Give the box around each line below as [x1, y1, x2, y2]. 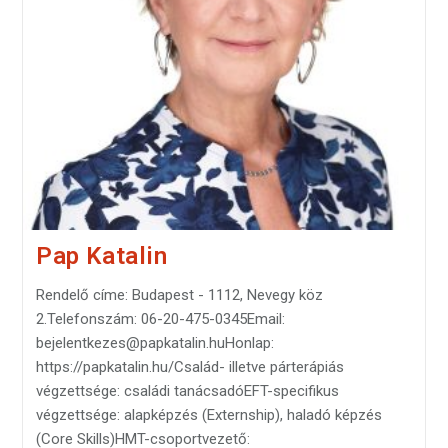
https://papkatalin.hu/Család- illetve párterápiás [35, 357, 344, 376]
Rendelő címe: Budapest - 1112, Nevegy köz [35, 285, 323, 304]
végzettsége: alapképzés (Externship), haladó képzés [35, 405, 382, 424]
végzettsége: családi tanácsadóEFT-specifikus [35, 381, 339, 400]
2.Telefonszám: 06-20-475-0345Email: [35, 309, 285, 328]
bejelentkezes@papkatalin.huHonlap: [35, 333, 274, 352]
